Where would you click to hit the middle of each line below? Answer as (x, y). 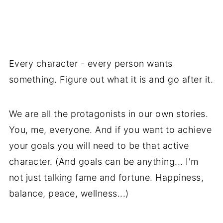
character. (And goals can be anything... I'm (104, 162)
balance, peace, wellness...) (69, 194)
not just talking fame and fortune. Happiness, (106, 178)
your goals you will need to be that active (99, 146)
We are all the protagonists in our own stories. (109, 114)
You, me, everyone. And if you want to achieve (110, 130)
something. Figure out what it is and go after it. (111, 80)
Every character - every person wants (91, 64)
